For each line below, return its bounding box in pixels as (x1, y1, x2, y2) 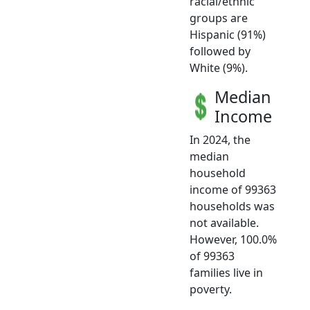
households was (190, 199, 275, 215)
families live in (190, 265, 263, 281)
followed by (190, 44, 250, 60)
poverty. (190, 282, 232, 298)
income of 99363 (190, 182, 276, 198)
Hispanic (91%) (190, 27, 266, 43)
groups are (190, 10, 248, 26)
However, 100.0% (190, 232, 277, 248)
